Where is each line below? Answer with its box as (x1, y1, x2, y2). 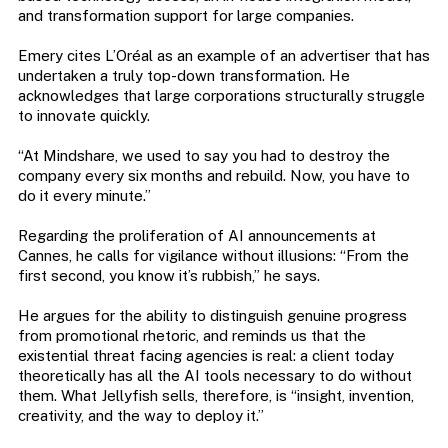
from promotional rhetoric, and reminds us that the (17, 327, 366, 345)
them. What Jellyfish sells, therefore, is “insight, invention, (17, 387, 414, 405)
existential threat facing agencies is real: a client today (17, 347, 394, 365)
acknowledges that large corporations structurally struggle (17, 87, 425, 105)
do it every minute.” (17, 187, 151, 205)
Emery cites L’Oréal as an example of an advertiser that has (17, 47, 430, 65)
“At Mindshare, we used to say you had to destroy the (17, 147, 390, 165)
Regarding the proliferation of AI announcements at (17, 227, 376, 245)
